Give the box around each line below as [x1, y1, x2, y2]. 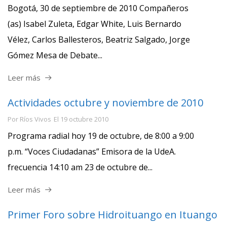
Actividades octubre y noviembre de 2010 [8, 96, 203, 109]
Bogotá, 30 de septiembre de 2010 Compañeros [8, 2, 188, 14]
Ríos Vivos [20, 114, 51, 124]
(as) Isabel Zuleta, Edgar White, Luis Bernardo [8, 18, 181, 29]
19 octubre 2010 [60, 114, 108, 124]
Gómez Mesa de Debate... [8, 49, 102, 61]
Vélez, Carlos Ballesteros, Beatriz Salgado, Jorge [8, 33, 190, 45]
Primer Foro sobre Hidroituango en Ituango [8, 208, 217, 221]
